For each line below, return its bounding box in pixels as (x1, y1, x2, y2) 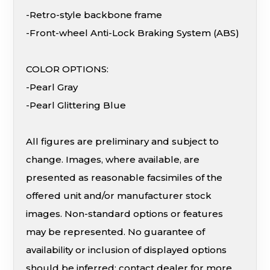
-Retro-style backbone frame (26, 8, 163, 20)
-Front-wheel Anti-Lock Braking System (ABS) (26, 27, 240, 39)
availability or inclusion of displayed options (26, 243, 227, 256)
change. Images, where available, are (26, 153, 200, 165)
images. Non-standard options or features (26, 207, 224, 219)
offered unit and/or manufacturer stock (26, 189, 212, 201)
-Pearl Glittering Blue (26, 99, 127, 111)
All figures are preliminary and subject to (26, 135, 219, 147)
